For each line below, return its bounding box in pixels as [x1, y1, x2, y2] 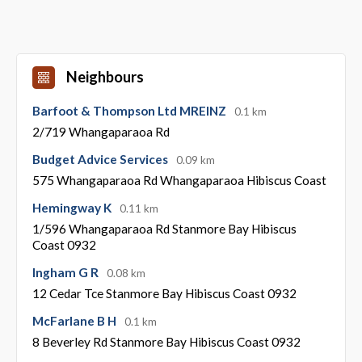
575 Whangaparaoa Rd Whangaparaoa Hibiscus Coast [32, 173, 326, 188]
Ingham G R [32, 265, 101, 280]
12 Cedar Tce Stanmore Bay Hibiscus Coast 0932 [32, 286, 297, 301]
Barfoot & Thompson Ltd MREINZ [32, 103, 229, 119]
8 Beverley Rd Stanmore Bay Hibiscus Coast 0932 [32, 335, 301, 350]
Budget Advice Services [32, 152, 170, 167]
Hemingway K [32, 200, 114, 216]
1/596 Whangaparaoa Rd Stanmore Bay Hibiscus [32, 221, 297, 237]
